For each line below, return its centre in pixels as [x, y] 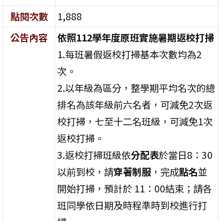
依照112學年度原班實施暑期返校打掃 [136, 37]
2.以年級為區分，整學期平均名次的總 [136, 88]
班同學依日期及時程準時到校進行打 [132, 205]
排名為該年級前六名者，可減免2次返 [135, 104]
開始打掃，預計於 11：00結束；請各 [135, 188]
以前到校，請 [86, 171]
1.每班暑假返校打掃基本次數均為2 [130, 54]
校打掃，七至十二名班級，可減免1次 [135, 121]
